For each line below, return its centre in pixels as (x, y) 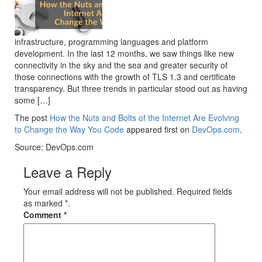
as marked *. (47, 203)
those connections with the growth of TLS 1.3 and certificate (125, 77)
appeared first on (158, 129)
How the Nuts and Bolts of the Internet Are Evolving (144, 118)
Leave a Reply (68, 172)
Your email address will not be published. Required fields (128, 191)
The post (32, 118)
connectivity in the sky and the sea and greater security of (121, 65)
